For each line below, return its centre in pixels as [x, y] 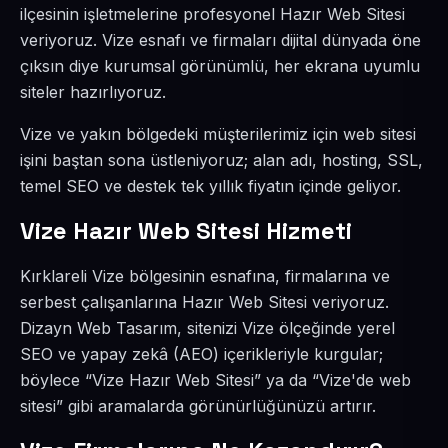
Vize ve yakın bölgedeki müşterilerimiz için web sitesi [218, 134]
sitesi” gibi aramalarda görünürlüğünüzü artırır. [198, 406]
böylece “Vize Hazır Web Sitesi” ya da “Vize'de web [215, 380]
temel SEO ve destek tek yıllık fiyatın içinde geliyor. [210, 186]
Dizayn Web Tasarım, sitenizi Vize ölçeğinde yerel [207, 328]
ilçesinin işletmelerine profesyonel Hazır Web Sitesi [212, 14]
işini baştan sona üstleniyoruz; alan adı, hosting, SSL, [221, 160]
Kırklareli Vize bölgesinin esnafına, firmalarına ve [205, 276]
